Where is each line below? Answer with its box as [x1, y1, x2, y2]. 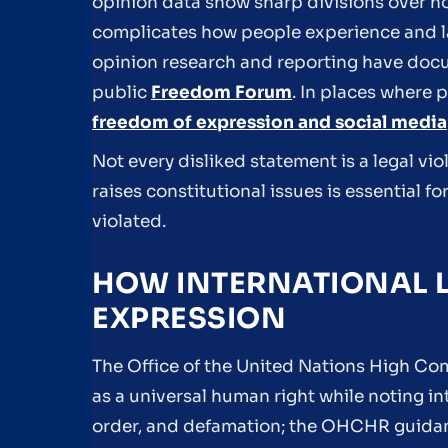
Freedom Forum [151, 81, 292, 103]
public [92, 81, 151, 103]
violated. [92, 211, 166, 233]
